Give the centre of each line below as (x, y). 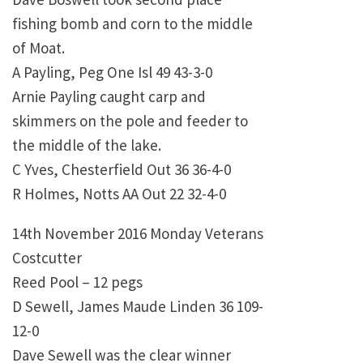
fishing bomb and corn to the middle (132, 24)
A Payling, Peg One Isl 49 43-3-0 (112, 73)
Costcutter (47, 258)
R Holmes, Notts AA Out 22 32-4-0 (119, 194)
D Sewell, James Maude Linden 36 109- (138, 307)
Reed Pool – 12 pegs (77, 282)
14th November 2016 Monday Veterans (138, 234)
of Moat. (38, 48)
